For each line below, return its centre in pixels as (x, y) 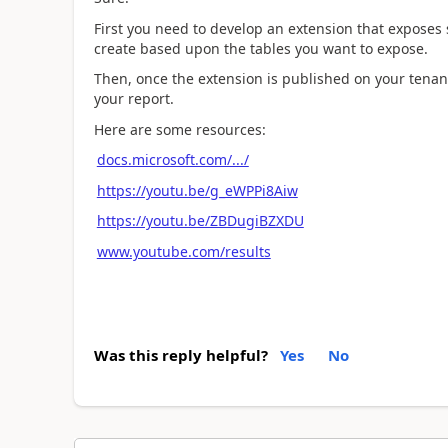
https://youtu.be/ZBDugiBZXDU (200, 220)
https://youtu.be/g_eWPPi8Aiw (197, 190)
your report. (133, 98)
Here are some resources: (179, 129)
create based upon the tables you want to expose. (260, 48)
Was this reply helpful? (180, 355)
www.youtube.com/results (183, 251)
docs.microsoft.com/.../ (172, 159)
